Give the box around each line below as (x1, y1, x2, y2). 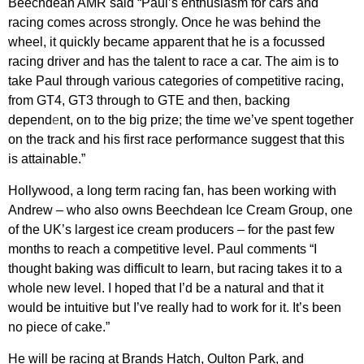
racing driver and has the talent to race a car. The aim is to (8, 54, 339, 68)
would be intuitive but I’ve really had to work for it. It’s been (8, 300, 341, 314)
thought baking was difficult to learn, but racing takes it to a (8, 261, 342, 275)
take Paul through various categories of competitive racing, (8, 73, 344, 88)
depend (8, 112, 52, 127)
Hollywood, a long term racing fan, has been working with (8, 183, 336, 197)
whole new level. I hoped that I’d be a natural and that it (8, 280, 323, 295)
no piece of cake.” (8, 319, 110, 334)
